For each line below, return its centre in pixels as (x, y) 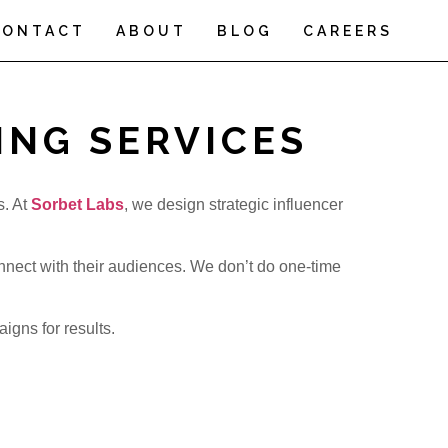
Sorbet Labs (77, 204)
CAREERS (347, 31)
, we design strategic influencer (233, 204)
